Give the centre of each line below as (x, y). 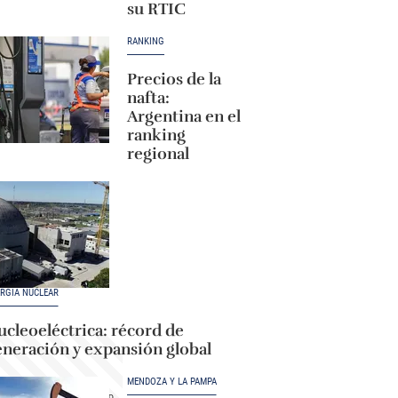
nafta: (148, 98)
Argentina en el (183, 116)
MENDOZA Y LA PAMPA (171, 382)
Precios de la (174, 79)
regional (158, 154)
